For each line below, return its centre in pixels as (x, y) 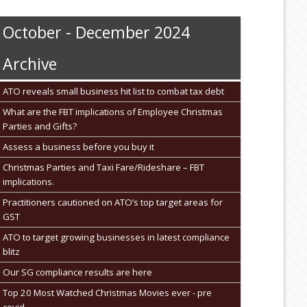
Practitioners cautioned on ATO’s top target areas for (112, 202)
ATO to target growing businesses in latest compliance (116, 237)
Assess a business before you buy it (78, 146)
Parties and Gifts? (39, 126)
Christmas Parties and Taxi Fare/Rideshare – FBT (103, 167)
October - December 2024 (96, 32)
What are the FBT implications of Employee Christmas (112, 111)
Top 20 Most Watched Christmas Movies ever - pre (107, 292)
